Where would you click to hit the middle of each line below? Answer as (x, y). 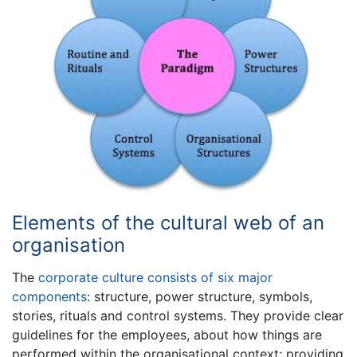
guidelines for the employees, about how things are (167, 335)
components (49, 297)
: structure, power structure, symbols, (200, 297)
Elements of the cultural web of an (168, 222)
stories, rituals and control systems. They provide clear (178, 316)
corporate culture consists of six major (155, 278)
